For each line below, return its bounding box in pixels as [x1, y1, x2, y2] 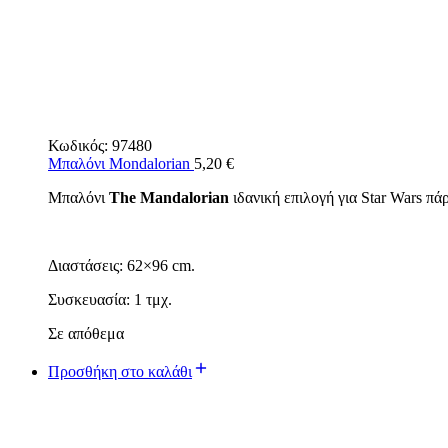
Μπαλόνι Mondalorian [48, 154, 194, 172]
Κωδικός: [48, 136, 112, 154]
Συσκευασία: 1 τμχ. [48, 290, 172, 308]
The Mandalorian [105, 188, 229, 206]
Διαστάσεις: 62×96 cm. [48, 256, 195, 274]
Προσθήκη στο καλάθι [48, 362, 192, 380]
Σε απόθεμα [48, 324, 124, 342]
